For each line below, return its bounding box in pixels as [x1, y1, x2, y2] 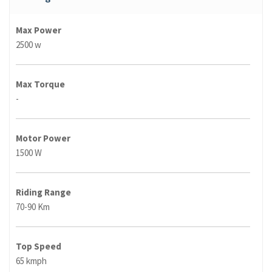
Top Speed [16, 240, 61, 253]
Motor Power [16, 132, 70, 144]
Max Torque [16, 78, 65, 90]
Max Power [16, 24, 61, 36]
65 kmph [16, 255, 47, 267]
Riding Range [16, 186, 71, 199]
